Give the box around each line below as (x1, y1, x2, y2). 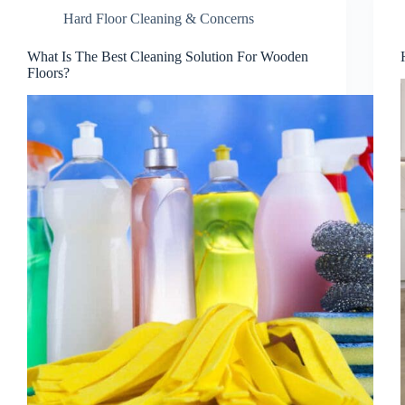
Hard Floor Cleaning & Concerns (63, 11, 254, 26)
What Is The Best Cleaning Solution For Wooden (27, 49, 308, 64)
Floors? (27, 65, 70, 80)
